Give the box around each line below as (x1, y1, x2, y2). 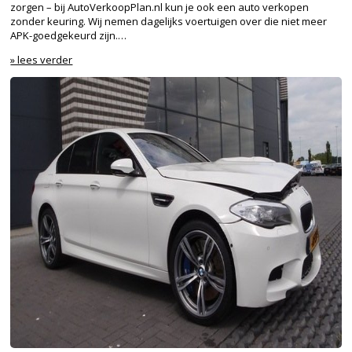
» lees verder (10, 52, 73, 67)
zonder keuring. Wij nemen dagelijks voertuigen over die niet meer (10, 13, 328, 28)
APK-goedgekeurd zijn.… (10, 27, 127, 42)
